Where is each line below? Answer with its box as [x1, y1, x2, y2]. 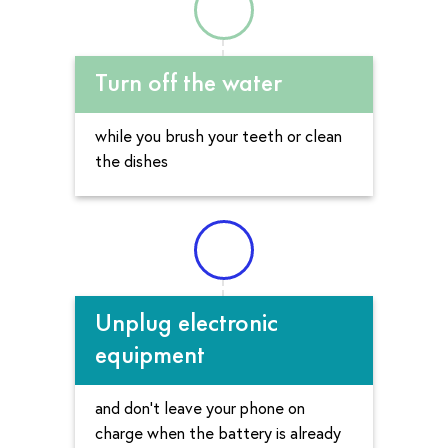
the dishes [95, 149, 168, 171]
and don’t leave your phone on [95, 397, 305, 419]
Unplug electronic [95, 305, 278, 340]
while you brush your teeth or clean [95, 124, 342, 146]
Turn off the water [95, 64, 282, 99]
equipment [95, 337, 205, 372]
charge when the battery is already [95, 422, 341, 444]
